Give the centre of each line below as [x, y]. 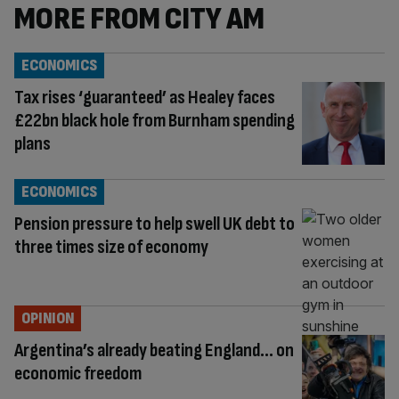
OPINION [48, 318]
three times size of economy [111, 247]
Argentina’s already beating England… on [154, 350]
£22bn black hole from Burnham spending [155, 121]
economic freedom [78, 373]
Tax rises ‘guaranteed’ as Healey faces [145, 98]
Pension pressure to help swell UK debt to [155, 224]
